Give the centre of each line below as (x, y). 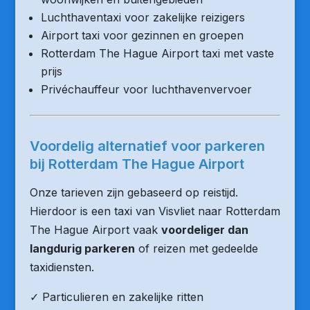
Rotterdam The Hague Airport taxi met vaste (157, 53)
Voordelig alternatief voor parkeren (147, 146)
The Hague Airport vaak (95, 230)
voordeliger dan (204, 230)
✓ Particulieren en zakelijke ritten (116, 297)
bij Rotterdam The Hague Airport (137, 164)
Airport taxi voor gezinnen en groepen (142, 35)
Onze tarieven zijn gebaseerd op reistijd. (134, 192)
